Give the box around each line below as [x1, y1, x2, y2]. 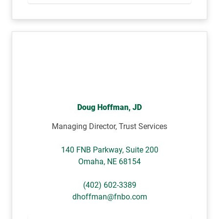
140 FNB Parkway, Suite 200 [61, 145, 158, 154]
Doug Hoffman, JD [77, 102, 142, 112]
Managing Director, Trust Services [52, 121, 167, 131]
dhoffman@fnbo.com [72, 192, 147, 201]
